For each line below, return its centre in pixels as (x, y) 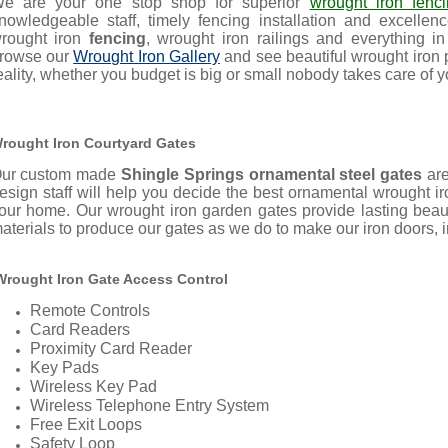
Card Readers (79, 330)
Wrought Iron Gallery (146, 57)
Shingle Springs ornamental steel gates (274, 175)
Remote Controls (89, 311)
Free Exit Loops (85, 425)
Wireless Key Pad (93, 387)
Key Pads (64, 368)
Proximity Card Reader (110, 349)
